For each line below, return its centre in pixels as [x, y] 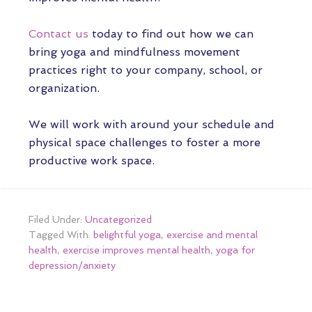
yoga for [235, 250]
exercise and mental [212, 235]
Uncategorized [118, 219]
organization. [66, 88]
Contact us [58, 34]
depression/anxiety [72, 265]
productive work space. [93, 161]
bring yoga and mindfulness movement [134, 52]
